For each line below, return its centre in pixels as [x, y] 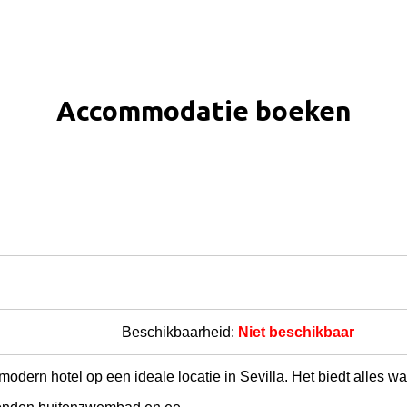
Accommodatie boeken [203, 111]
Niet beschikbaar [296, 333]
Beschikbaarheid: [179, 333]
